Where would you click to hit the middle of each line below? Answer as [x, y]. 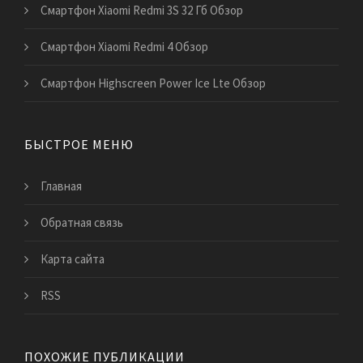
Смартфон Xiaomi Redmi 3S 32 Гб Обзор [142, 10]
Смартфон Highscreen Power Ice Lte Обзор [153, 83]
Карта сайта [73, 258]
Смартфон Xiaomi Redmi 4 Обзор [124, 46]
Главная [61, 186]
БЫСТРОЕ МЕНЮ [79, 144]
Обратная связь [82, 222]
